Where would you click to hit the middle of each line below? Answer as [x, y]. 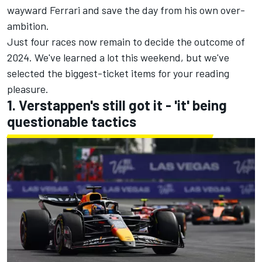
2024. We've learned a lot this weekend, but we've [118, 58]
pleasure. [29, 89]
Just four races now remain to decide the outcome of [126, 42]
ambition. [28, 26]
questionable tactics [72, 122]
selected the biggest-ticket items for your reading [118, 73]
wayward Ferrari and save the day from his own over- [126, 10]
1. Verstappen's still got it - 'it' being [117, 105]
